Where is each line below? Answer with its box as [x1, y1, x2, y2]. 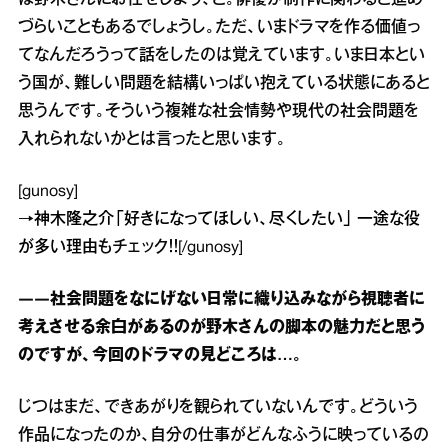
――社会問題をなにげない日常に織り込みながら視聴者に [18, 293, 425, 307]
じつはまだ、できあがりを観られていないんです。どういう [18, 401, 418, 415]
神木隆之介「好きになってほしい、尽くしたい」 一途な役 [34, 213, 420, 227]
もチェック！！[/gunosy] [98, 241, 243, 255]
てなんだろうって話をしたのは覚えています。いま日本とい [18, 49, 425, 63]
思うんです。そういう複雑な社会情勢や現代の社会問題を [18, 105, 419, 119]
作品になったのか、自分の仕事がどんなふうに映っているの [18, 429, 429, 443]
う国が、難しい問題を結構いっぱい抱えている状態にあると [18, 77, 430, 91]
